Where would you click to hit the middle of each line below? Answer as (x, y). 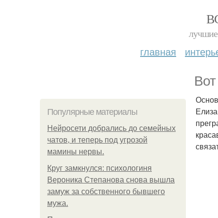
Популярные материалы (92, 112)
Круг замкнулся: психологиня (100, 168)
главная (158, 51)
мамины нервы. (76, 152)
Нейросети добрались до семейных (111, 128)
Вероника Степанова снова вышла (111, 180)
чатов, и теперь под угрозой (97, 140)
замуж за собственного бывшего (106, 191)
